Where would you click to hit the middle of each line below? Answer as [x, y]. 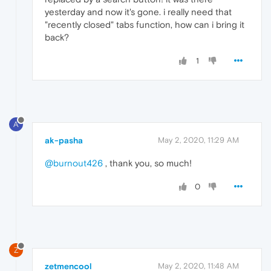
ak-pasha [64, 141]
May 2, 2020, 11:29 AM [198, 140]
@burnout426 [74, 163]
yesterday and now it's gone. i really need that [138, 12]
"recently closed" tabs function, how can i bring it [145, 25]
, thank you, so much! [147, 163]
